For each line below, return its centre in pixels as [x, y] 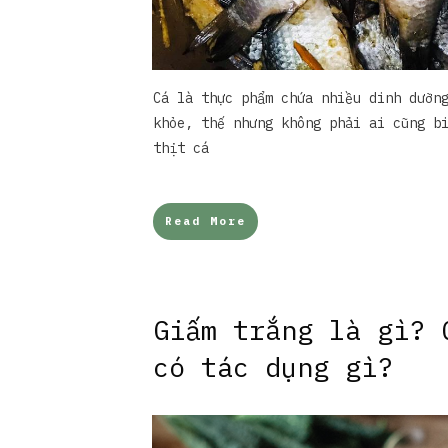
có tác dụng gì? [273, 366]
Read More [205, 221]
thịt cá [181, 148]
